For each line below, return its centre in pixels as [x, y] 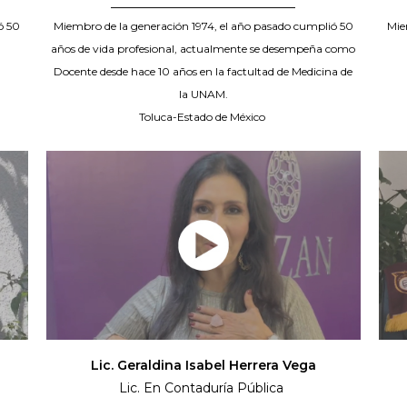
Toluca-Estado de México [203, 117]
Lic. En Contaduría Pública [203, 388]
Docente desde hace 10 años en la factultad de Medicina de [203, 72]
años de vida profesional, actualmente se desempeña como [203, 49]
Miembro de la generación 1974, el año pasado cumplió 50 [203, 26]
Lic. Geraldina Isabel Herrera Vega [203, 366]
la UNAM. [203, 94]
